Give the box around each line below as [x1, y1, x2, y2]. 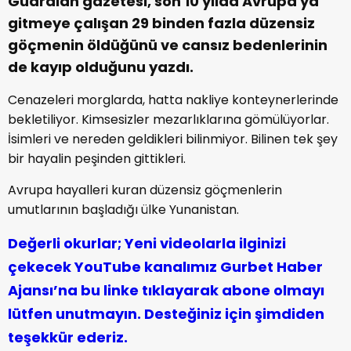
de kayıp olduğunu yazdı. [8, 56, 194, 77]
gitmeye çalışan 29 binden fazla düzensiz [8, 13, 315, 33]
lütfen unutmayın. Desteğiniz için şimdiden [8, 303, 324, 324]
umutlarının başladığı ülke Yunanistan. [8, 200, 239, 219]
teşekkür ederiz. [8, 327, 128, 347]
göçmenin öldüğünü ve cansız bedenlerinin [8, 34, 327, 55]
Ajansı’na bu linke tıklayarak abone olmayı [8, 280, 324, 300]
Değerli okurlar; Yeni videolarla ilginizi [8, 233, 286, 253]
